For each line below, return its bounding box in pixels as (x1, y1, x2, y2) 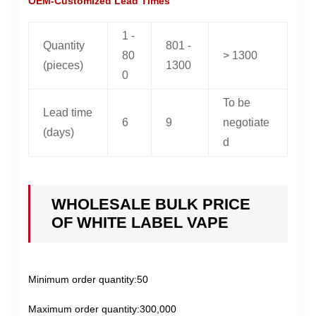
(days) (43, 126, 74, 138)
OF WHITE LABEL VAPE (51, 214, 229, 231)
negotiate (223, 116, 269, 128)
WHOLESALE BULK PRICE (51, 195, 250, 213)
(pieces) (43, 59, 83, 71)
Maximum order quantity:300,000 (28, 303, 176, 315)
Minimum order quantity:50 (28, 274, 148, 285)
